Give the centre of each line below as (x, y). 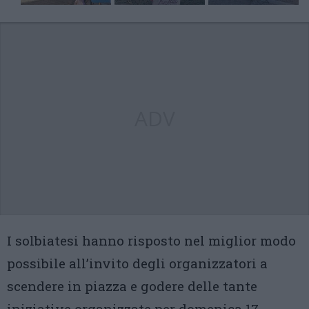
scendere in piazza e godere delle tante (132, 286)
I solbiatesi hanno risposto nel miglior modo (151, 241)
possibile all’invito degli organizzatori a (137, 263)
